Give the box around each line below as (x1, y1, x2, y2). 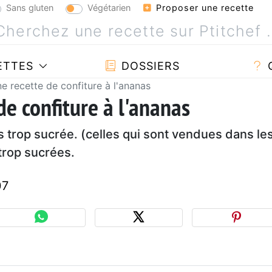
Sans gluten (6, 2, 53, 13)
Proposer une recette (153, 2, 254, 13)
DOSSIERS (117, 59, 180, 72)
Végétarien (87, 2, 131, 13)
